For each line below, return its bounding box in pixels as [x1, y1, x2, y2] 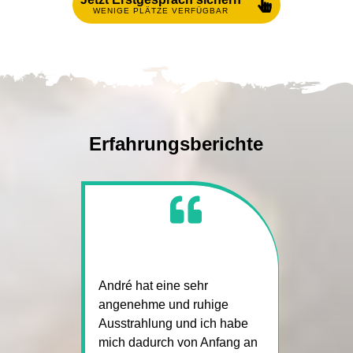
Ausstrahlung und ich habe [98, 316, 248, 330]
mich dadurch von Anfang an [98, 335, 258, 349]
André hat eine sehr [98, 278, 208, 292]
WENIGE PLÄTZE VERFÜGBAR [93, 6, 229, 15]
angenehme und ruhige [98, 297, 229, 311]
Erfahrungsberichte [89, 132, 264, 154]
